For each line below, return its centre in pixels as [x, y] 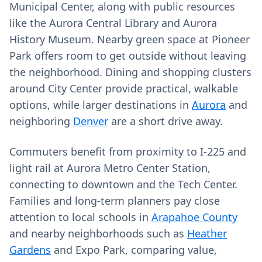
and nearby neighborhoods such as [98, 233]
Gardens [30, 250]
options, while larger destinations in [101, 105]
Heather [207, 233]
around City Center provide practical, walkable [124, 88]
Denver [91, 121]
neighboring [41, 121]
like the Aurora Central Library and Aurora [113, 23]
